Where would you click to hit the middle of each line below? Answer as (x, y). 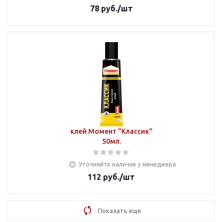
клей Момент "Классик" (111, 131)
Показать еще (119, 211)
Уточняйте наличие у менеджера (127, 164)
